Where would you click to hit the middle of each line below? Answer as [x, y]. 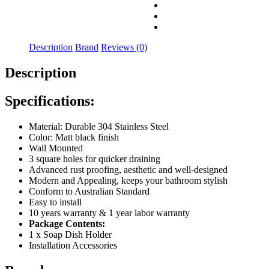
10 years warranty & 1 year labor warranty [109, 213]
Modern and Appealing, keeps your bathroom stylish [128, 180]
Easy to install [55, 202]
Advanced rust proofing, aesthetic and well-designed [128, 169]
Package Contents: [67, 223]
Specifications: [50, 101]
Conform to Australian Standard [89, 191]
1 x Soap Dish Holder [70, 234]
